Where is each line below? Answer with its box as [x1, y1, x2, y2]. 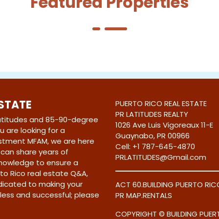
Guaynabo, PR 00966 [115, 130, 190, 141]
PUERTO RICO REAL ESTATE [115, 98, 207, 109]
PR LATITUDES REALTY [115, 109, 188, 119]
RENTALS [143, 190, 172, 200]
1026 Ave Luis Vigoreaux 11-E [115, 119, 213, 130]
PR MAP [115, 190, 141, 200]
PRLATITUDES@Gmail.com [115, 152, 206, 162]
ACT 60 [115, 179, 141, 190]
